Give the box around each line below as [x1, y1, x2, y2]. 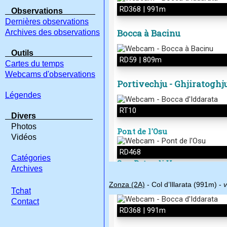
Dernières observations [5, 17, 89, 26]
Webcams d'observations [5, 70, 95, 79]
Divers [5, 111, 93, 120]
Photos [5, 122, 36, 131]
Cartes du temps [5, 59, 64, 68]
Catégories [11, 154, 51, 162]
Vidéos [5, 133, 36, 141]
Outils [5, 49, 92, 57]
